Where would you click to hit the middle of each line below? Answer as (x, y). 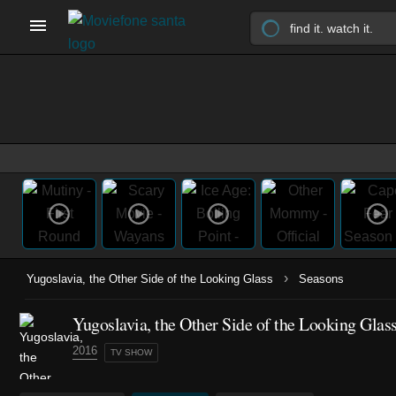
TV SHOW (131, 352)
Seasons (321, 279)
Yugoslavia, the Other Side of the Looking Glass (150, 279)
